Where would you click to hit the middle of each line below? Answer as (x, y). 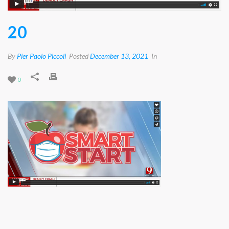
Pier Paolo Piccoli (41, 56)
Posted (79, 56)
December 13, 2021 (119, 56)
